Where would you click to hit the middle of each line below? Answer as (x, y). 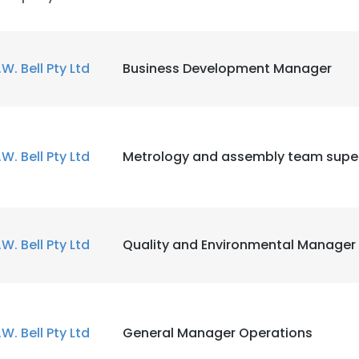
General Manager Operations (218, 333)
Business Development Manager (227, 69)
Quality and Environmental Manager (239, 245)
